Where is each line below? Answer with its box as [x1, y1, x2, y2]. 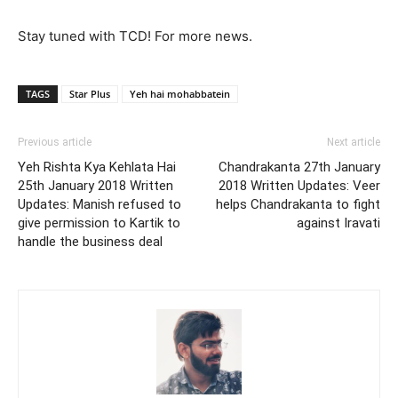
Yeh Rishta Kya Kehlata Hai [18, 159, 176, 176]
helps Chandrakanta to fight [216, 196, 380, 213]
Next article [327, 136, 380, 149]
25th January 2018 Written [18, 178, 173, 195]
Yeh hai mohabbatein [130, 87, 230, 101]
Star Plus [69, 87, 110, 101]
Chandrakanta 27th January [219, 159, 380, 176]
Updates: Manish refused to [18, 196, 181, 213]
